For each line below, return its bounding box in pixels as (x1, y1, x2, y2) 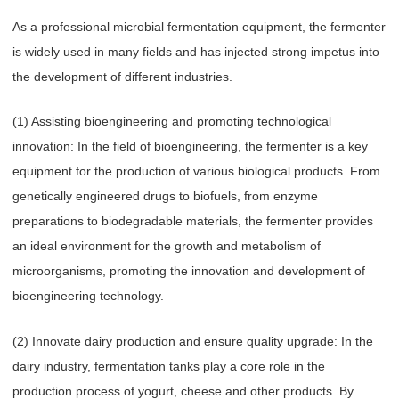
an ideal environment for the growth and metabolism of (12, 239, 321, 254)
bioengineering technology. (12, 289, 164, 304)
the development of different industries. (12, 69, 232, 85)
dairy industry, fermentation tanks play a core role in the (12, 358, 325, 373)
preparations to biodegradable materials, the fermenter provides (12, 214, 373, 229)
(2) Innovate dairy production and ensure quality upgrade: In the (12, 333, 373, 348)
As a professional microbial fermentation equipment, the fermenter (12, 20, 386, 35)
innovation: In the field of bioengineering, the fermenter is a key (12, 139, 368, 154)
